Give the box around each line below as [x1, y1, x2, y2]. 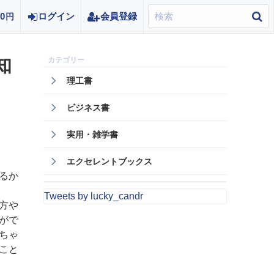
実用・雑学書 [67, 130, 118, 139]
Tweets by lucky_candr [44, 191, 143, 201]
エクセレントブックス [67, 157, 152, 166]
